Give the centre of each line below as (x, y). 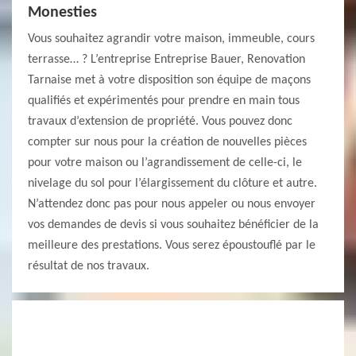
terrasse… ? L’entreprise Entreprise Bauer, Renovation (166, 60)
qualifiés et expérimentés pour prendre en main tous (164, 101)
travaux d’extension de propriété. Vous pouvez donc (160, 122)
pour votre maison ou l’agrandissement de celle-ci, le (165, 163)
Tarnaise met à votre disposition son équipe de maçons (169, 80)
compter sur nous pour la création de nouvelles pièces (167, 142)
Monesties (62, 13)
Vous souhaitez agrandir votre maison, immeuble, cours (171, 39)
